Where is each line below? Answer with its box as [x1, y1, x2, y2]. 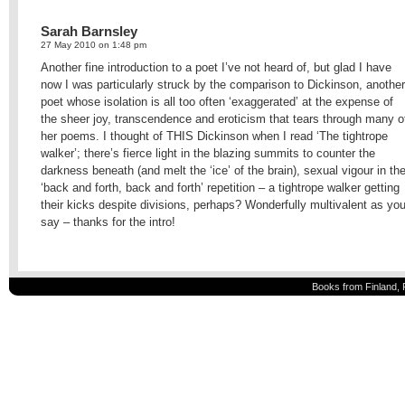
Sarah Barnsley [41, 24, 137, 39]
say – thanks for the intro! [41, 215, 175, 229]
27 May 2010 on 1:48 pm [41, 40, 146, 50]
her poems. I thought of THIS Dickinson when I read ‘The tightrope [41, 129, 388, 143]
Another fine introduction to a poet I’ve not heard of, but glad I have [41, 61, 391, 74]
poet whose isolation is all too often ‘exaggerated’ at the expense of [41, 95, 393, 108]
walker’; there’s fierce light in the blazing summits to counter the [41, 146, 375, 160]
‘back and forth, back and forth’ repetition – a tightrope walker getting [41, 181, 400, 194]
